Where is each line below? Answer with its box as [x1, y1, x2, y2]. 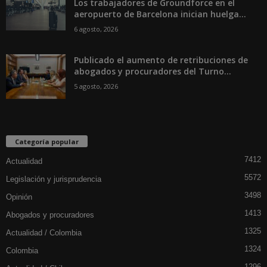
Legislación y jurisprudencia [6, 175, 101, 184]
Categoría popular [15, 137, 79, 147]
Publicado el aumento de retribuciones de [74, 54, 248, 66]
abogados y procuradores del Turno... [74, 66, 231, 77]
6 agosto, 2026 [74, 24, 118, 34]
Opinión [6, 193, 32, 202]
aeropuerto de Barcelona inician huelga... [74, 8, 246, 20]
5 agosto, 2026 [74, 82, 118, 91]
